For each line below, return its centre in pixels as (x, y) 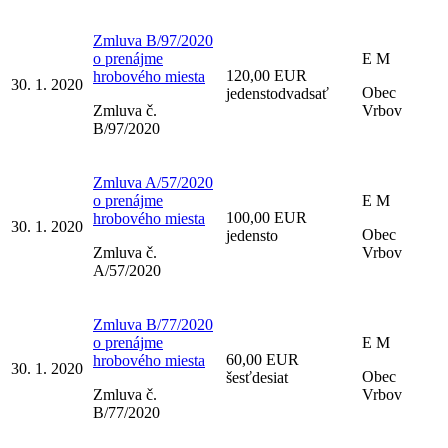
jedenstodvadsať (277, 93)
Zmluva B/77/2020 (153, 324)
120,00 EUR (266, 75)
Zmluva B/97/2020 (153, 40)
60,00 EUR (262, 359)
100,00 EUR (266, 217)
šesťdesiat (257, 377)
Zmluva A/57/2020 (153, 182)
